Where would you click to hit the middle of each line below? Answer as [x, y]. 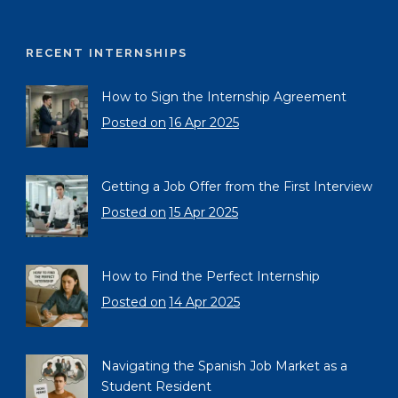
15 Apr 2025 [203, 212]
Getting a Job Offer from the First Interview [237, 186]
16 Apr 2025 [204, 122]
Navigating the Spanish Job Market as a [224, 366]
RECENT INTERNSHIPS [107, 52]
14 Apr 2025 [204, 302]
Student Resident [156, 386]
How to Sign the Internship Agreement [224, 96]
